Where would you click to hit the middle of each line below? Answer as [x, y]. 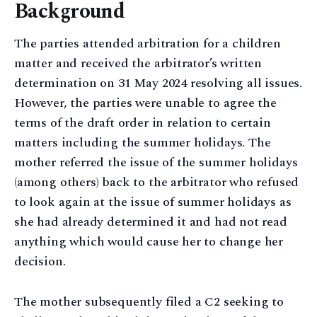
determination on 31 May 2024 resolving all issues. [158, 83]
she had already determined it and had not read [151, 221]
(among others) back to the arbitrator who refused [157, 182]
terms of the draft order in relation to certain [143, 122]
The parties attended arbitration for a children [148, 43]
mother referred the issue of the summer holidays [156, 162]
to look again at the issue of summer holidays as [153, 202]
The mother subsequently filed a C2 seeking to [149, 301]
